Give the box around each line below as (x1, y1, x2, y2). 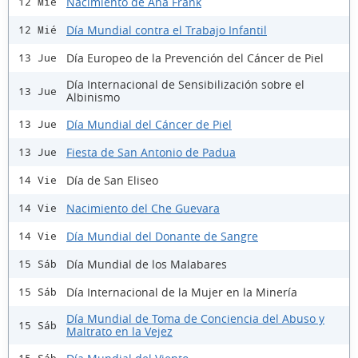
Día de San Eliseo (66, 172, 158, 188)
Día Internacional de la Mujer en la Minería (66, 284, 297, 300)
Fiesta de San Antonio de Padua (66, 144, 236, 160)
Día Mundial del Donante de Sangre (66, 228, 258, 244)
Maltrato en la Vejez (66, 324, 173, 340)
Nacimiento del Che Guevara (66, 200, 220, 216)
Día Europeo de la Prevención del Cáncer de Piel (66, 50, 324, 66)
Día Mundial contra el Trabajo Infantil (66, 22, 267, 38)
